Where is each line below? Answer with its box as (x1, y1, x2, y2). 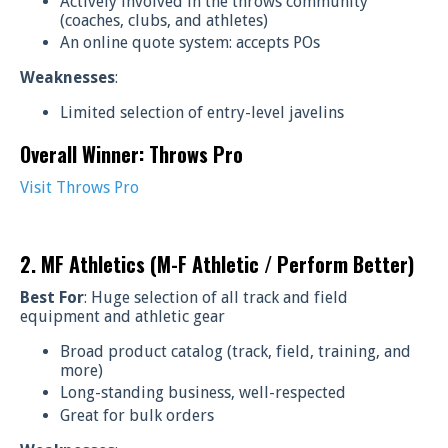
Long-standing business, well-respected (60, 383, 346, 403)
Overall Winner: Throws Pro (20, 139, 243, 170)
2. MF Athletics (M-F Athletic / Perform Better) (20, 249, 414, 280)
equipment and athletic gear (20, 307, 225, 327)
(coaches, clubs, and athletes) (60, 11, 268, 30)
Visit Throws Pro (20, 178, 139, 198)
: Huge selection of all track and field (84, 288, 348, 308)
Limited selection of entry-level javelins (60, 103, 344, 123)
